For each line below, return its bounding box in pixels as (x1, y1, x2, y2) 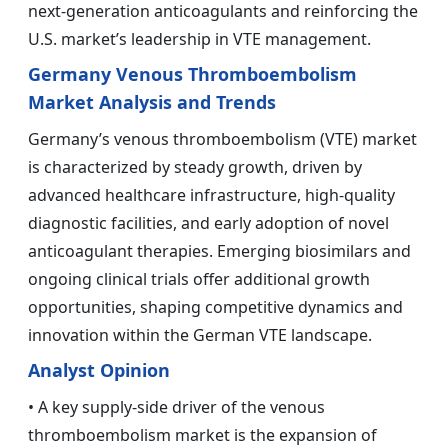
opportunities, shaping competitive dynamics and (28, 296, 403, 319)
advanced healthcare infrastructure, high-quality (28, 184, 395, 207)
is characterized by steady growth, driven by (28, 156, 362, 179)
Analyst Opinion (28, 358, 170, 383)
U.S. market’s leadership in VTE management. (28, 28, 371, 51)
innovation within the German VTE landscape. (28, 324, 372, 347)
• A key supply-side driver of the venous (28, 396, 325, 419)
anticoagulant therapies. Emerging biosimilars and (28, 240, 411, 263)
